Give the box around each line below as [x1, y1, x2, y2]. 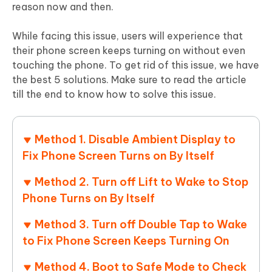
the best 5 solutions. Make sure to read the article [12, 73, 246, 86]
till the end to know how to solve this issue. [12, 88, 216, 101]
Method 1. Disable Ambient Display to [35, 132, 236, 147]
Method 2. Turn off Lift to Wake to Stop [35, 175, 248, 189]
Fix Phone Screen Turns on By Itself [22, 149, 214, 163]
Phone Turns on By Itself [22, 191, 155, 206]
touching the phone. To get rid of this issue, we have [12, 59, 259, 72]
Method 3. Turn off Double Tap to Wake [35, 217, 247, 232]
